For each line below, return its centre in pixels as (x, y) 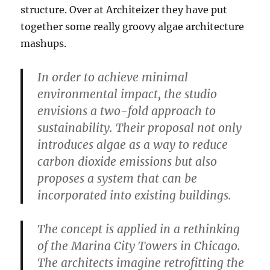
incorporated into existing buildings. (135, 196)
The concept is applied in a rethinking (139, 229)
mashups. (44, 44)
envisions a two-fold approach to (127, 111)
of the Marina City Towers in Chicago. (139, 246)
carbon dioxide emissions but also (127, 162)
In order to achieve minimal (113, 77)
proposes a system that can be (118, 179)
